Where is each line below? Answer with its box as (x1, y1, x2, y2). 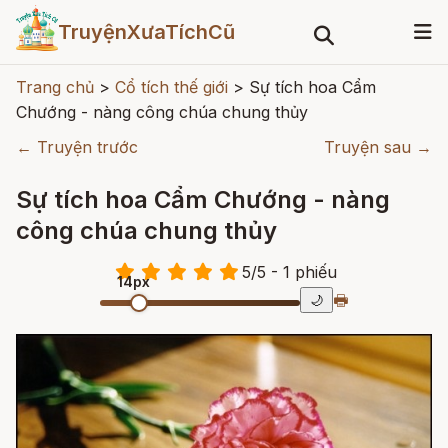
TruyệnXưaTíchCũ (57, 20, 235, 44)
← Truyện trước (16, 137, 138, 157)
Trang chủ (16, 77, 94, 97)
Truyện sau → (324, 137, 432, 157)
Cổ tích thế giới (115, 77, 228, 97)
